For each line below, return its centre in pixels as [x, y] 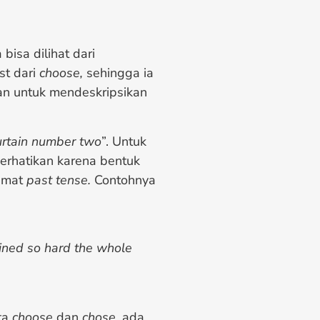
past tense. [59, 180]
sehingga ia [118, 73]
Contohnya [123, 180]
